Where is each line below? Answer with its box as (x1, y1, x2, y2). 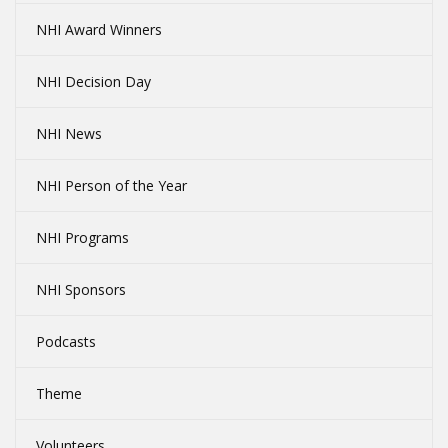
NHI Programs (36, 228, 129, 248)
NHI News (36, 124, 102, 144)
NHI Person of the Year (36, 176, 187, 196)
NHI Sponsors (36, 280, 126, 300)
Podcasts (36, 332, 96, 352)
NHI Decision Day (36, 72, 151, 92)
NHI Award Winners (36, 20, 162, 40)
